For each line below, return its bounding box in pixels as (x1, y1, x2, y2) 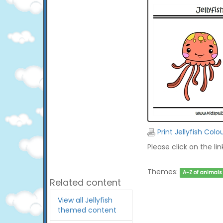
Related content (50, 176, 121, 189)
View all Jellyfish (58, 195, 112, 205)
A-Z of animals (182, 169, 222, 176)
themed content (58, 205, 116, 215)
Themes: (147, 167, 178, 177)
